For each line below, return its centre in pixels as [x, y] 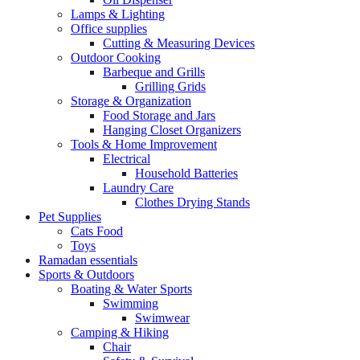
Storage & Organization [131, 100]
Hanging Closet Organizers [172, 129]
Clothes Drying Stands [192, 202]
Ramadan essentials [88, 260]
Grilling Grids [170, 86]
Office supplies [109, 28]
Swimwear [162, 317]
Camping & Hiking [120, 332]
